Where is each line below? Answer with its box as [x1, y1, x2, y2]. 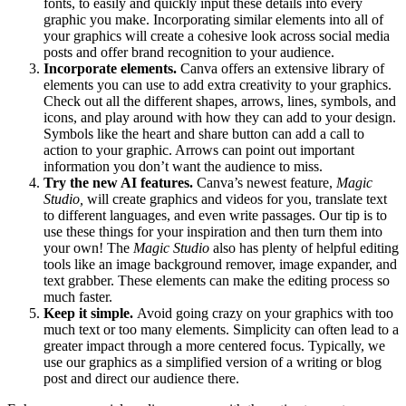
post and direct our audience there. [43, 370, 239, 386]
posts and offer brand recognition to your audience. [43, 43, 334, 60]
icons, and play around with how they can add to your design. [43, 109, 396, 125]
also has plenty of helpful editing [213, 239, 399, 256]
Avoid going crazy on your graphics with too [137, 304, 393, 321]
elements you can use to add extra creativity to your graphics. [43, 76, 391, 92]
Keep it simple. [43, 304, 137, 321]
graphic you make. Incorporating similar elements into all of [43, 11, 383, 27]
